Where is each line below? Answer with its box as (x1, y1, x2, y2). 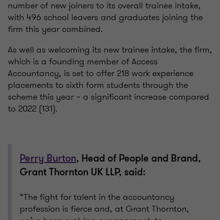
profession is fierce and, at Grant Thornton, (20, 202, 189, 216)
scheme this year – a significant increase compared (8, 90, 209, 104)
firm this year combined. (8, 23, 103, 36)
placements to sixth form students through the (8, 79, 188, 92)
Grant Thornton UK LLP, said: (20, 165, 146, 179)
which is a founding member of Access (8, 55, 158, 68)
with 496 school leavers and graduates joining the (8, 11, 203, 24)
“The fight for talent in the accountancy (20, 191, 174, 204)
